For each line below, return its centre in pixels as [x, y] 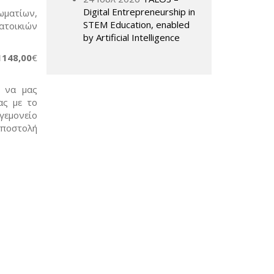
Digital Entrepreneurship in [139, 12]
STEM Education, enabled [136, 24]
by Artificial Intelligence [131, 37]
